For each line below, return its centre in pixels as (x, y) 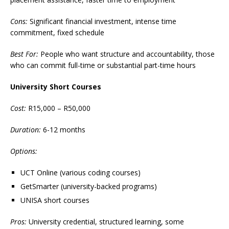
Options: (24, 151)
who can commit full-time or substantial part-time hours (103, 65)
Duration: (26, 130)
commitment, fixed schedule (57, 33)
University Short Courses (56, 87)
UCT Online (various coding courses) (81, 173)
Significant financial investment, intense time (102, 21)
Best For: (24, 54)
